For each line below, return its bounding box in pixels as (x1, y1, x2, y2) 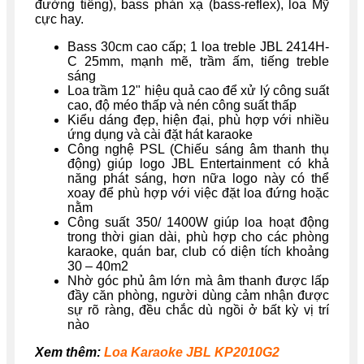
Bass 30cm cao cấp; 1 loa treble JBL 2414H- (67, 39, 329, 54)
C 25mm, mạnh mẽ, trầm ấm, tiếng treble (67, 54, 329, 68)
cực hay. (35, 11, 84, 26)
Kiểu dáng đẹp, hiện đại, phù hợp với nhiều (67, 112, 329, 127)
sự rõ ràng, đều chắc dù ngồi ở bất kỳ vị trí (67, 302, 329, 317)
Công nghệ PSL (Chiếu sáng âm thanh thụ (67, 141, 329, 156)
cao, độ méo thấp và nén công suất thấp (67, 97, 297, 112)
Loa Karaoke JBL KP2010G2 (104, 344, 279, 359)
